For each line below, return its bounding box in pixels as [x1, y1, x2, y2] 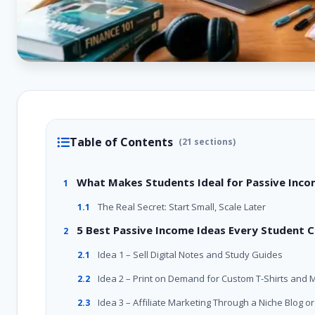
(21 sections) [179, 136, 236, 148]
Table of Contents [70, 134, 173, 150]
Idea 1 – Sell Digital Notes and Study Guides [96, 248, 285, 262]
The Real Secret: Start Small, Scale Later [96, 200, 266, 214]
